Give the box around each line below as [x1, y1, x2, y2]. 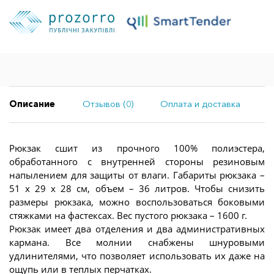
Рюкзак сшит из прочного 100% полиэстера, [9, 141, 265, 154]
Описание [9, 98, 55, 110]
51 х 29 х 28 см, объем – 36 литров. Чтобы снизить [9, 182, 265, 194]
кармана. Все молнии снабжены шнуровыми [9, 235, 265, 248]
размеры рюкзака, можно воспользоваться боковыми [9, 195, 265, 208]
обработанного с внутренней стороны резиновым [9, 155, 265, 168]
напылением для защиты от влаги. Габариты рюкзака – [9, 168, 265, 181]
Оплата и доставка [160, 98, 241, 110]
